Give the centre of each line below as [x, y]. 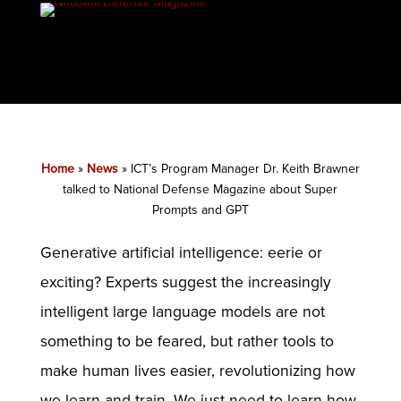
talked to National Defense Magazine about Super [200, 189]
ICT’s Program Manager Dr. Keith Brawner [245, 168]
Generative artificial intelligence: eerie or [181, 252]
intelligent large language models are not [182, 311]
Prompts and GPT [200, 209]
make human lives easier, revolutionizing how [197, 371]
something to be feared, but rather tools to [187, 341]
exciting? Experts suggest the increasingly [185, 282]
